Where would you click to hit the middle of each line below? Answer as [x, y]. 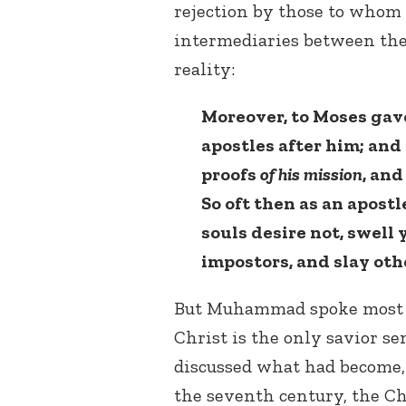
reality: [204, 69]
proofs [231, 174]
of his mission [311, 174]
